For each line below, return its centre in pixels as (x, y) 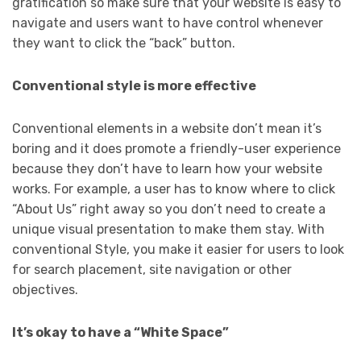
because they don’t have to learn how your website (167, 168)
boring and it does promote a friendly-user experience (176, 148)
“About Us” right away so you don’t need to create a (169, 209)
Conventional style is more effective (134, 85)
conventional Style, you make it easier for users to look (178, 249)
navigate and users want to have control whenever (168, 23)
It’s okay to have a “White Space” (120, 332)
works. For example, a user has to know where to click (174, 189)
